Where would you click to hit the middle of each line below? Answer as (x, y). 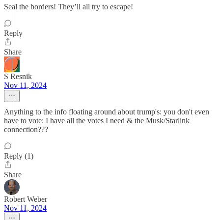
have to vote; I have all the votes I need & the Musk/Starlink (97, 121)
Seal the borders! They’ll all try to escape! (69, 7)
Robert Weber (26, 199)
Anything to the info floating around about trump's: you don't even (107, 112)
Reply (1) (19, 156)
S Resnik (18, 76)
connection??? (26, 129)
